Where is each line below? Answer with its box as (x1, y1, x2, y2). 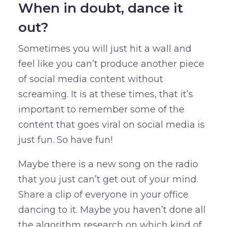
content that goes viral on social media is (18, 119, 205, 130)
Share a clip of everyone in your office (18, 188, 188, 200)
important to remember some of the (18, 103, 184, 115)
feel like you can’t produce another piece (18, 58, 204, 69)
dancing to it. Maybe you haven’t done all (18, 204, 206, 215)
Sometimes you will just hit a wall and (18, 43, 192, 54)
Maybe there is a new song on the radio (18, 158, 198, 170)
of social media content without (18, 73, 163, 85)
